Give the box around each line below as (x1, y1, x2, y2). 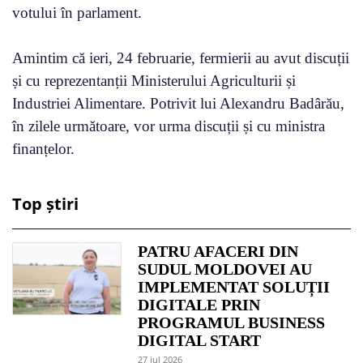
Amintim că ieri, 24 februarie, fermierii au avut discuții (12, 49, 349, 66)
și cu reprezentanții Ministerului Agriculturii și (12, 71, 296, 89)
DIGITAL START (138, 331, 262, 349)
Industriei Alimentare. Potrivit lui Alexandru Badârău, (12, 94, 344, 112)
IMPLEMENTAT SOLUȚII (138, 277, 331, 296)
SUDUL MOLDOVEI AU (138, 259, 313, 278)
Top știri (12, 192, 79, 215)
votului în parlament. (12, 3, 142, 21)
